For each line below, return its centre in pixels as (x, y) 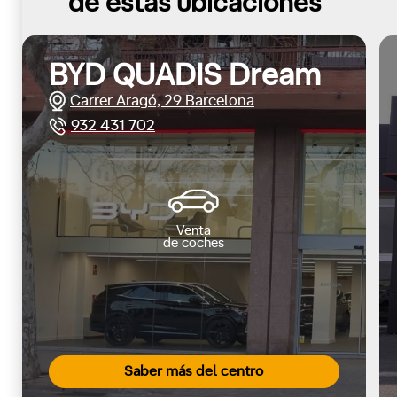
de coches (194, 244)
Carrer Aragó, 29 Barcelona (162, 101)
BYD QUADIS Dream (185, 77)
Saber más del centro (194, 372)
